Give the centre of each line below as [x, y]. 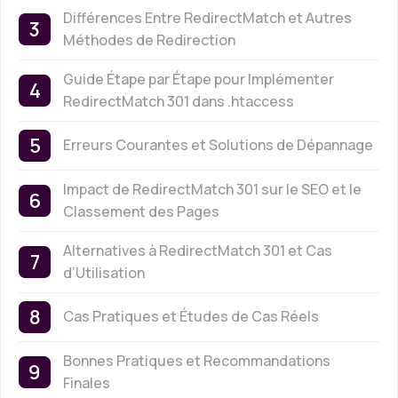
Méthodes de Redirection [149, 40]
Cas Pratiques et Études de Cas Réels [191, 317]
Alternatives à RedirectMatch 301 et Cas [198, 250]
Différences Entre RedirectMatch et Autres [207, 17]
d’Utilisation [104, 272]
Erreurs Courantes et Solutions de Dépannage [218, 145]
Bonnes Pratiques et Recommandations [197, 360]
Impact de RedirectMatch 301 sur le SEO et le [212, 189]
